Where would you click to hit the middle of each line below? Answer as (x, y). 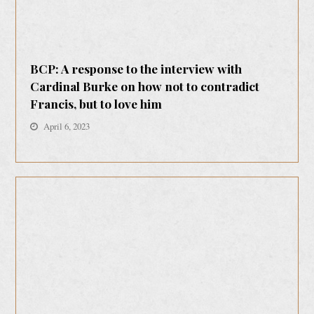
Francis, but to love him (96, 104)
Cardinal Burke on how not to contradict (145, 86)
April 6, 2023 (67, 127)
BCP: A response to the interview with (136, 69)
